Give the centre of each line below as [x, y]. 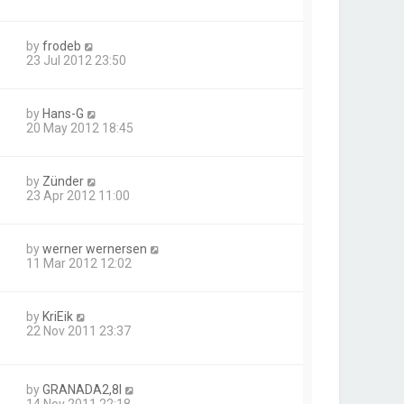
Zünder [63, 181]
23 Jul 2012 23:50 [76, 60]
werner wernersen [95, 248]
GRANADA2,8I [82, 389]
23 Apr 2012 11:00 [78, 195]
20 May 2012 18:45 [80, 128]
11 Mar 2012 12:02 [79, 263]
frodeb [62, 46]
